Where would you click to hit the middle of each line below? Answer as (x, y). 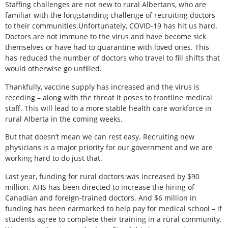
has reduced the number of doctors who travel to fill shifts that (112, 58)
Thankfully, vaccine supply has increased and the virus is (102, 87)
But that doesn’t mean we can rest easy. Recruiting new (100, 137)
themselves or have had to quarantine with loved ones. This (107, 47)
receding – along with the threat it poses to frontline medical (109, 97)
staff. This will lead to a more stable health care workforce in (108, 108)
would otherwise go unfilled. (53, 69)
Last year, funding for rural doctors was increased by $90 (102, 176)
